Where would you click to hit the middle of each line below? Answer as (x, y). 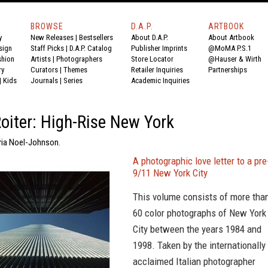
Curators (44, 70)
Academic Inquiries (160, 80)
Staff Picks (47, 48)
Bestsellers (96, 37)
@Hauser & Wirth (235, 59)
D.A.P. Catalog (91, 48)
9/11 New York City (170, 173)
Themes (75, 70)
